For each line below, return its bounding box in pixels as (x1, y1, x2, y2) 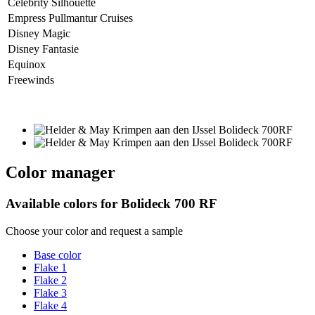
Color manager (6, 163, 115, 182)
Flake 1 (34, 261, 67, 274)
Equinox (8, 58, 46, 71)
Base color (34, 248, 81, 261)
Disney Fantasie (8, 43, 79, 56)
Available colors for (6, 195, 121, 211)
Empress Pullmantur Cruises (8, 12, 133, 25)
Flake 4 (34, 299, 67, 311)
